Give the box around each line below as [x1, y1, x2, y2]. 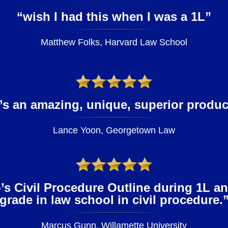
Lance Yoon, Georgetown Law [53, 125, 175, 135]
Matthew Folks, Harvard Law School [41, 37, 187, 47]
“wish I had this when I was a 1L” [17, 9, 211, 23]
